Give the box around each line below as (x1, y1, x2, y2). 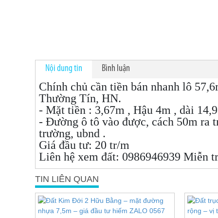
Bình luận (102, 64, 130, 73)
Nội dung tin (45, 64, 82, 73)
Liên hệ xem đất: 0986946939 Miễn (39, 150, 211, 163)
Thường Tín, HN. (39, 92, 121, 105)
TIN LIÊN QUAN (35, 174, 99, 184)
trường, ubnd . (39, 127, 106, 140)
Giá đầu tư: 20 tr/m (39, 139, 129, 151)
